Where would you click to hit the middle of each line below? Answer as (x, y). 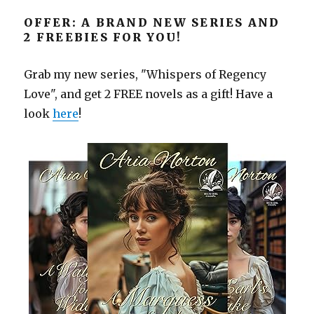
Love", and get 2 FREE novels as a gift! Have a (149, 94)
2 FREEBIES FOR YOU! (103, 37)
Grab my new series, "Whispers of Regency (145, 74)
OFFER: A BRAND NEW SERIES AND (152, 22)
